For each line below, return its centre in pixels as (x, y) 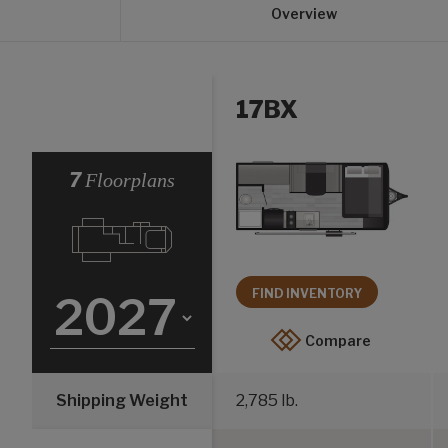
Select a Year (173, 162)
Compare (338, 340)
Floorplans (130, 179)
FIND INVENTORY (307, 294)
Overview (303, 14)
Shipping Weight (122, 400)
